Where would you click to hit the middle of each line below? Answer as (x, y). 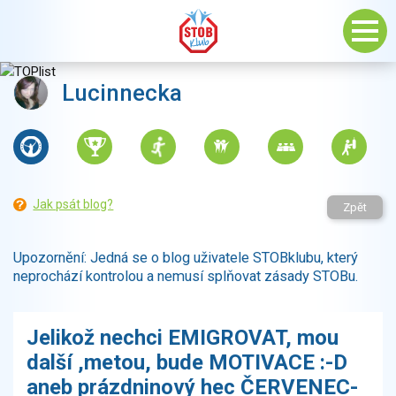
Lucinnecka (122, 93)
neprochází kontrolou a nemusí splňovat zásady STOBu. (186, 277)
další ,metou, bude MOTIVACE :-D (187, 363)
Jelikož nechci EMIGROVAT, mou (183, 338)
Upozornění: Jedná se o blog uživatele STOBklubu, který (186, 258)
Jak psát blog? (73, 204)
